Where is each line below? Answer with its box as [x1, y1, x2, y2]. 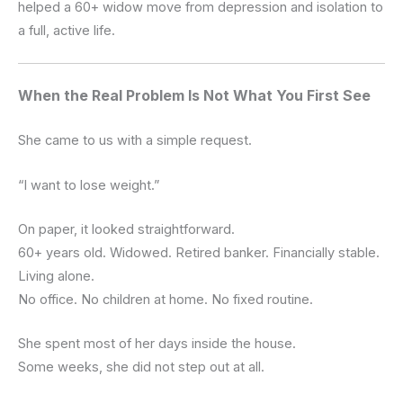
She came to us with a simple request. [18, 132, 252, 149]
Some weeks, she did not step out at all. [18, 359, 264, 376]
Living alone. [18, 267, 94, 284]
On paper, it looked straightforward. [18, 220, 235, 237]
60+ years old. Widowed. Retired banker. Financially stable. [18, 244, 380, 261]
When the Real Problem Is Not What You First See [18, 86, 371, 105]
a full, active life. [18, 22, 115, 40]
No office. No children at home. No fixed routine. [18, 291, 313, 308]
